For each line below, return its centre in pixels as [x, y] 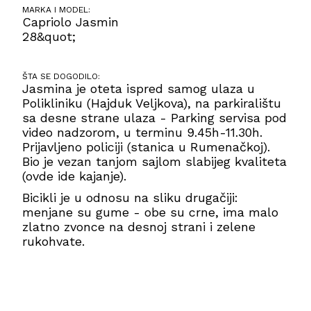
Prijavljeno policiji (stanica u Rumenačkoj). [146, 147]
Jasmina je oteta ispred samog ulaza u [139, 89]
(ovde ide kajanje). [75, 176]
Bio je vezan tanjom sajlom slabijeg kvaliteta [155, 162]
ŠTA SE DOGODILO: [61, 77]
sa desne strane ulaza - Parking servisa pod [155, 118]
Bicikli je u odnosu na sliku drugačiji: [131, 198]
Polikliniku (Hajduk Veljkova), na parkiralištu [152, 103]
